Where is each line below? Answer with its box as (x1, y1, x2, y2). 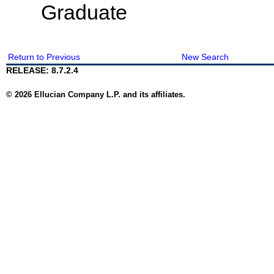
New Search (181, 52, 229, 62)
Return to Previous (7, 52, 80, 62)
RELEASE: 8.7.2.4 (6, 65, 78, 76)
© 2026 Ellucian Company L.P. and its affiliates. (6, 90, 185, 100)
